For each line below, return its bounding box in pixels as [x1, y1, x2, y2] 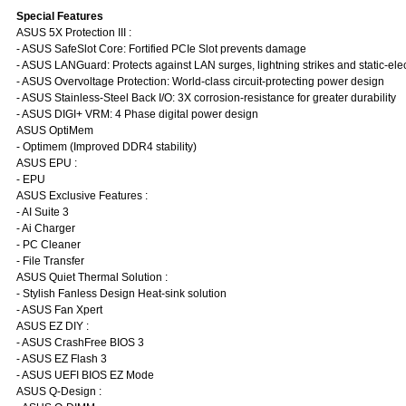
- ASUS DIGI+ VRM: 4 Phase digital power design [16, 108, 258, 121]
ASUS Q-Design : [16, 385, 101, 398]
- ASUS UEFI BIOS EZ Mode [16, 369, 154, 382]
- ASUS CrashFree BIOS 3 [16, 336, 144, 349]
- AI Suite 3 [16, 206, 69, 218]
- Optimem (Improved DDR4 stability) [16, 140, 197, 153]
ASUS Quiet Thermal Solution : [16, 271, 168, 284]
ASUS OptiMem [16, 124, 93, 137]
